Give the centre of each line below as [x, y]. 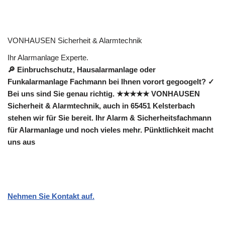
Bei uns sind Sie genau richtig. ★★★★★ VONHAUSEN [104, 94]
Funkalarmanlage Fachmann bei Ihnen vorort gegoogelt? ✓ [111, 82]
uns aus [21, 142]
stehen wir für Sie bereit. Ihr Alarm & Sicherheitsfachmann [109, 118]
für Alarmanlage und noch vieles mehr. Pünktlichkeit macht [110, 130]
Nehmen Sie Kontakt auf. [51, 196]
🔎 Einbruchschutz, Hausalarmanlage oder [82, 70]
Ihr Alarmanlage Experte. [48, 58]
